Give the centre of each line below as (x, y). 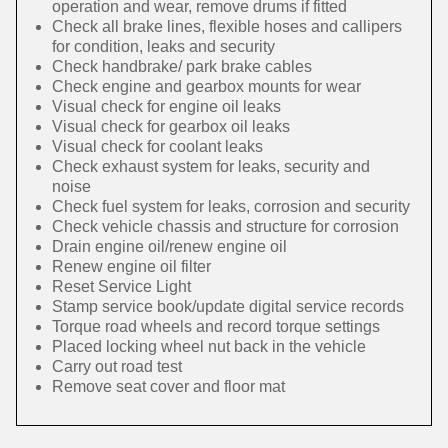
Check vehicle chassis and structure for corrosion (225, 226)
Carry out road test (117, 366)
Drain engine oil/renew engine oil (169, 246)
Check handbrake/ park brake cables (182, 66)
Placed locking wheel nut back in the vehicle (209, 346)
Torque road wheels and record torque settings (216, 326)
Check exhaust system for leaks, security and (211, 166)
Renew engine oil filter (131, 266)
